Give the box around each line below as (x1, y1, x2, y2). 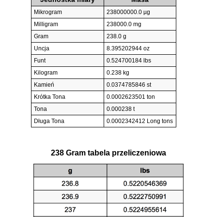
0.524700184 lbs (107, 57, 151, 64)
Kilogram (34, 69, 58, 77)
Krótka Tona (34, 93, 65, 101)
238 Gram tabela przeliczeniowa (51, 148, 166, 157)
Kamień (34, 81, 54, 89)
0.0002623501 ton (107, 93, 155, 101)
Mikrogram (34, 9, 62, 16)
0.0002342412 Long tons (107, 118, 173, 125)
